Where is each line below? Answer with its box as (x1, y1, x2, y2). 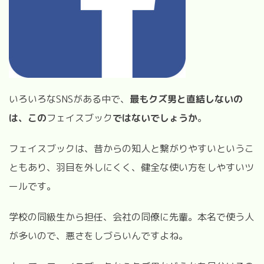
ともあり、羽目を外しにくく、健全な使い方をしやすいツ (9, 160, 254, 174)
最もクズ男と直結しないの (130, 92, 243, 105)
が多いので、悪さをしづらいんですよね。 (9, 229, 188, 242)
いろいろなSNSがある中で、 (9, 92, 130, 105)
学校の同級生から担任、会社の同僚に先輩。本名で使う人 (9, 210, 254, 223)
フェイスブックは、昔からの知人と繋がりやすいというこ (9, 141, 254, 155)
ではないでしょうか (113, 111, 197, 124)
